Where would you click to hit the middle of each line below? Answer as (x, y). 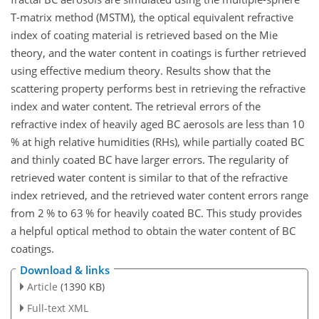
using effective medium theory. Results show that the (141, 70)
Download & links (65, 270)
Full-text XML (57, 308)
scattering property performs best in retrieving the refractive (158, 88)
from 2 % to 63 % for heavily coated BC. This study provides (156, 213)
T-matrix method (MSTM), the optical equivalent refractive (152, 17)
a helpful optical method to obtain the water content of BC (153, 230)
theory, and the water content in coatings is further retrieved (158, 52)
